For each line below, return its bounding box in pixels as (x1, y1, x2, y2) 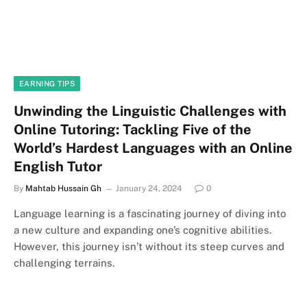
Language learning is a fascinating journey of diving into (14, 207, 286, 219)
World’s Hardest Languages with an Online (14, 139, 293, 156)
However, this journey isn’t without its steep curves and (14, 240, 284, 252)
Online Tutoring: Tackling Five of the (14, 121, 251, 138)
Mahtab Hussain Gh (25, 183, 101, 193)
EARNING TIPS (19, 79, 75, 88)
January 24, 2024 (116, 183, 182, 193)
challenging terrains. (14, 256, 114, 269)
